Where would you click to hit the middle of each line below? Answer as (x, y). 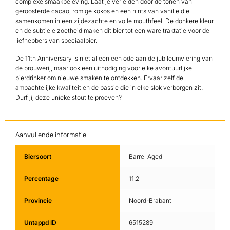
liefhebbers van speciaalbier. (56, 40)
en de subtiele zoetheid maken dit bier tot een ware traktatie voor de (112, 30)
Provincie (38, 200)
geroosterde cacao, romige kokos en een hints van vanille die (102, 11)
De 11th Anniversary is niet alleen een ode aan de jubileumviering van (114, 58)
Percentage (41, 178)
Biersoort (37, 156)
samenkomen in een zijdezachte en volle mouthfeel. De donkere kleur (114, 21)
